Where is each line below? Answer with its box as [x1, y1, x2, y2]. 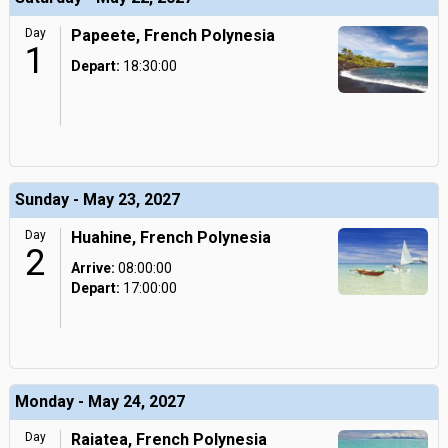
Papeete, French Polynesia [71, 26, 275, 45]
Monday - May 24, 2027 [15, 392, 185, 411]
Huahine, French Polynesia [71, 228, 271, 247]
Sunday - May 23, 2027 [15, 190, 180, 209]
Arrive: [71, 260, 115, 276]
